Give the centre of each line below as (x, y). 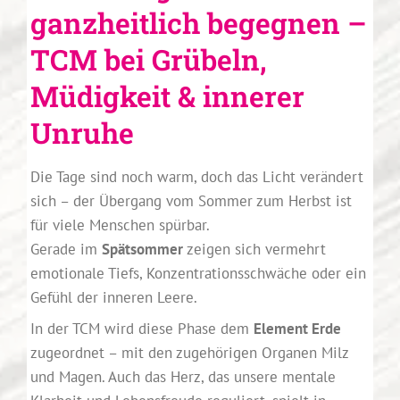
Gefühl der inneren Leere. (113, 298)
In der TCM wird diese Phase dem (142, 328)
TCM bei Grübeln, (148, 60)
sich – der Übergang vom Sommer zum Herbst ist (191, 201)
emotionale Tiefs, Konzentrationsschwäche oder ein (198, 274)
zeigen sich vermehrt (254, 250)
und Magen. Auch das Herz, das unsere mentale (183, 376)
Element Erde (297, 328)
